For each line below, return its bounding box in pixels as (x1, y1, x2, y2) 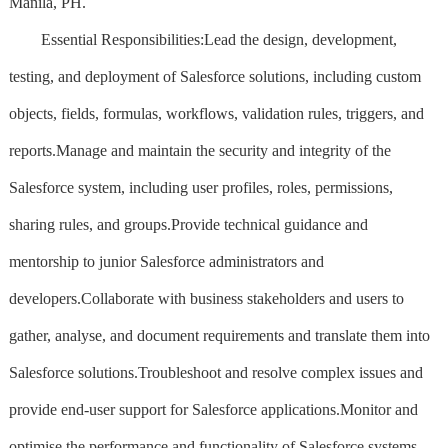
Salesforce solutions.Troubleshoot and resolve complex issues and (8, 363, 423, 381)
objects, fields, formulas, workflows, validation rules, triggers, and (8, 104, 424, 122)
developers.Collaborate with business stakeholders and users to (8, 289, 404, 307)
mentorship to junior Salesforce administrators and (8, 252, 324, 270)
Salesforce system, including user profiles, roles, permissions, (8, 178, 393, 196)
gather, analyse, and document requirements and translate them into (8, 326, 430, 344)
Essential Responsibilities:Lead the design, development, (8, 30, 397, 48)
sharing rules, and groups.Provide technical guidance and (8, 215, 368, 233)
